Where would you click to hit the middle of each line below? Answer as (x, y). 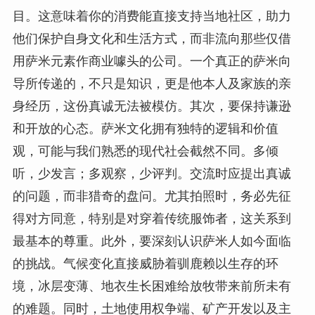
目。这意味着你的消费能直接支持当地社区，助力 (152, 17)
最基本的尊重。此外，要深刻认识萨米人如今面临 (152, 242)
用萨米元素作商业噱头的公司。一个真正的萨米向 (152, 62)
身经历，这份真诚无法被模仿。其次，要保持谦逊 (152, 107)
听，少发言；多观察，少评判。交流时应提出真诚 (152, 174)
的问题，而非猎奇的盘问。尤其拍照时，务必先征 (152, 197)
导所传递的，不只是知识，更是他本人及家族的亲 (152, 84)
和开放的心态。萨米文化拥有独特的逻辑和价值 (145, 129)
